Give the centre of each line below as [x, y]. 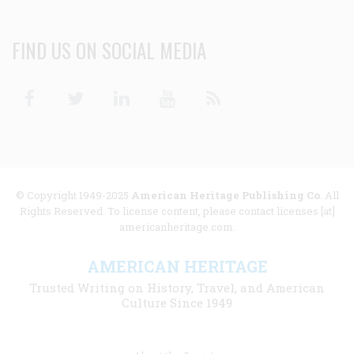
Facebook [72, 89]
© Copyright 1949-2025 [73, 195]
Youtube [205, 89]
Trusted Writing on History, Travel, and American [177, 287]
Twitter [113, 89]
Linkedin [164, 89]
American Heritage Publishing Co [225, 195]
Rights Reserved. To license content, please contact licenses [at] [177, 211]
